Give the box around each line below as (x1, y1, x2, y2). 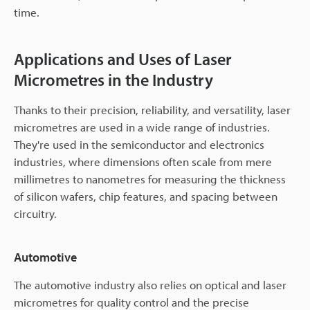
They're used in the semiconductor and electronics (14, 137, 264, 152)
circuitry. (14, 206, 57, 221)
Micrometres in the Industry (14, 69, 213, 91)
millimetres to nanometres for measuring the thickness (14, 172, 286, 187)
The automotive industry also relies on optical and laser (14, 277, 286, 293)
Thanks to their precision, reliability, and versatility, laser (14, 102, 291, 118)
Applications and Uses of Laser (14, 48, 232, 70)
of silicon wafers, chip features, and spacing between (14, 189, 277, 204)
